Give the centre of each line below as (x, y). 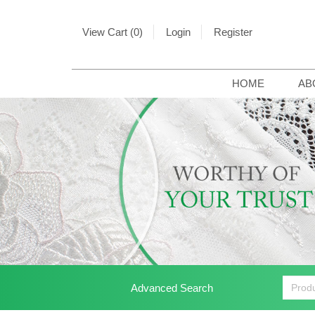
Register (233, 32)
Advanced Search (172, 288)
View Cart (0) (112, 32)
